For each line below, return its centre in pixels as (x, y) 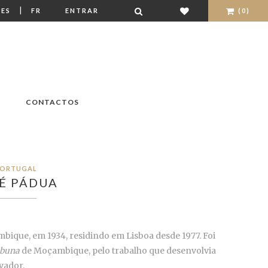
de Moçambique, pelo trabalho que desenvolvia (118, 251)
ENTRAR (82, 10)
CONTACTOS (52, 102)
